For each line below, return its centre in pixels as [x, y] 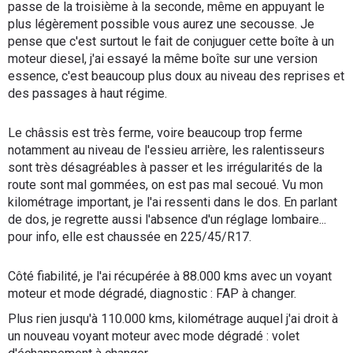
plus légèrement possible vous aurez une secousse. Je [161, 24]
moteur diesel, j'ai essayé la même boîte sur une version [163, 59]
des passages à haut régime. [87, 93]
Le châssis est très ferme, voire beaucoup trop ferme [155, 133]
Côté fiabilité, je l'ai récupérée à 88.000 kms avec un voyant [170, 276]
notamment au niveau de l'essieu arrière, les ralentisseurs [166, 150]
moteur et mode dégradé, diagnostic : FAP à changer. [152, 294]
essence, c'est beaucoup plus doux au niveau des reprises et [176, 76]
